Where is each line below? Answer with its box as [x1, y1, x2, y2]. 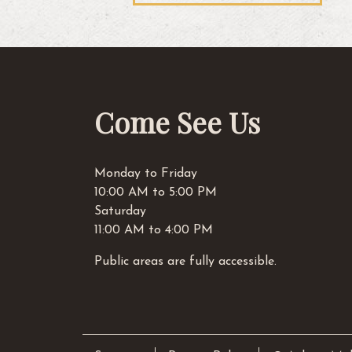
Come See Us [94, 102, 260, 141]
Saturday [94, 204, 146, 218]
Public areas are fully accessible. [94, 255, 277, 268]
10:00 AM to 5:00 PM [94, 185, 217, 199]
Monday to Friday [94, 167, 197, 180]
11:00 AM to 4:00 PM [94, 223, 213, 236]
